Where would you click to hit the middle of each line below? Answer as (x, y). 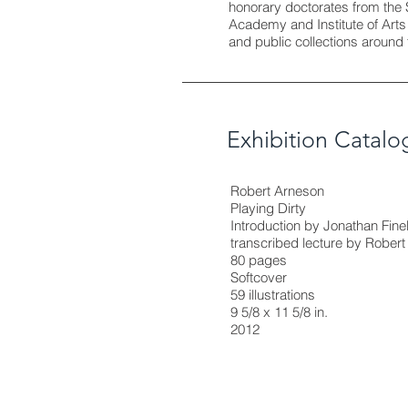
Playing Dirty (268, 208)
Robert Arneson (277, 191)
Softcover (259, 277)
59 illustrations (273, 295)
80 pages (259, 260)
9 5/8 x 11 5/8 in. (279, 312)
